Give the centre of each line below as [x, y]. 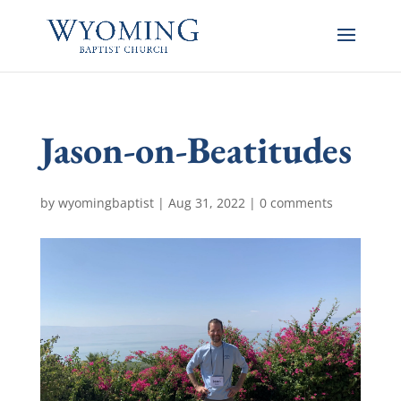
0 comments [296, 203]
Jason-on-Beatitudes [196, 150]
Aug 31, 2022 [206, 203]
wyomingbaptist [106, 203]
